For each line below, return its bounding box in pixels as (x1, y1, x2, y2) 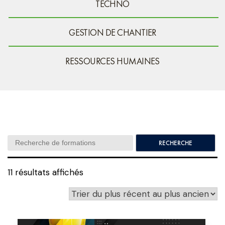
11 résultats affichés (8, 167, 83, 178)
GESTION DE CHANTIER (69, 27, 156, 38)
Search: (7, 134, 37, 145)
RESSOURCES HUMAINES (65, 55, 160, 67)
